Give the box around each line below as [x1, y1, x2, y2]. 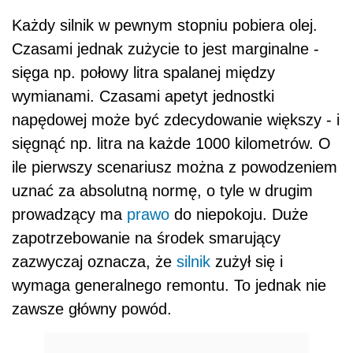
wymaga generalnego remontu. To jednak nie [12, 276, 326, 294]
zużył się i [210, 252, 283, 270]
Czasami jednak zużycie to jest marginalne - [12, 39, 319, 58]
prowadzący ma [12, 205, 127, 223]
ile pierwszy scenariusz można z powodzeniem [12, 158, 337, 176]
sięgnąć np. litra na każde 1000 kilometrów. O [12, 134, 331, 152]
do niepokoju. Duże [169, 205, 308, 223]
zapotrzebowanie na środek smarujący [12, 229, 281, 247]
